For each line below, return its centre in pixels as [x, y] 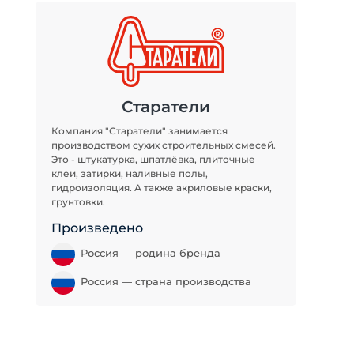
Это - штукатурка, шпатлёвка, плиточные [153, 159]
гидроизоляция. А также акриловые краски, [162, 188]
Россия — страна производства [166, 282]
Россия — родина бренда [151, 253]
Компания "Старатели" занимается [139, 131]
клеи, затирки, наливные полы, [130, 173]
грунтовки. [78, 202]
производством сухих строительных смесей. [164, 145]
